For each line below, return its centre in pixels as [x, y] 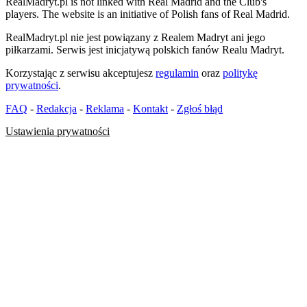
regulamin [177, 73]
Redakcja [57, 109]
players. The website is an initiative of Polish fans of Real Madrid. [148, 14]
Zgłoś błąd [200, 109]
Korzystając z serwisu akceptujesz [81, 73]
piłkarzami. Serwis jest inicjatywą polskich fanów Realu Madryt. [145, 50]
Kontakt [150, 109]
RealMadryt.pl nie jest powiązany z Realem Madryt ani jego [135, 38]
